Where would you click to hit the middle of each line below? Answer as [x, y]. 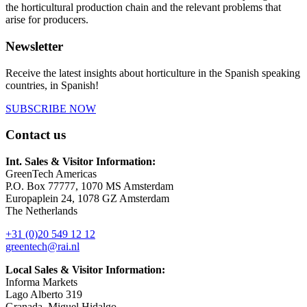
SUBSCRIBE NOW [51, 108]
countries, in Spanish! [52, 85]
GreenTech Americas [51, 174]
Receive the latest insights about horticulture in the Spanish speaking [153, 73]
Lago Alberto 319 [44, 295]
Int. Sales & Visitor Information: [81, 162]
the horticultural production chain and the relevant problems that [143, 8]
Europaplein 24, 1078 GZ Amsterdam [87, 199]
